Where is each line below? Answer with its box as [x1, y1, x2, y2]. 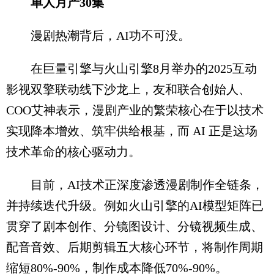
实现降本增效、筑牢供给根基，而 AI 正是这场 [6, 124, 257, 138]
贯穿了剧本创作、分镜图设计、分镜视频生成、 [6, 219, 263, 233]
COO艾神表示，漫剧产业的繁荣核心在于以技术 [6, 103, 264, 117]
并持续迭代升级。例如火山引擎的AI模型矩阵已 [6, 198, 264, 212]
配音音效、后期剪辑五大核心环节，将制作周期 [6, 240, 263, 254]
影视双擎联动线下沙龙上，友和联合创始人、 [6, 82, 251, 96]
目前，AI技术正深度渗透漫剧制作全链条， [6, 177, 264, 191]
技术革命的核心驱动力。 [6, 144, 141, 158]
